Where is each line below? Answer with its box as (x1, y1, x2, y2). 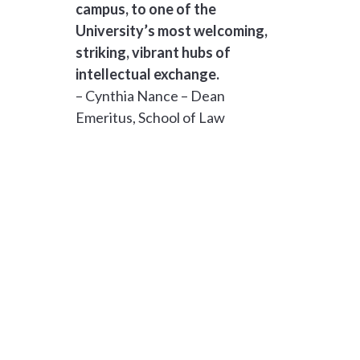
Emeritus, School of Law (76, 108, 226, 126)
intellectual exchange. (76, 65, 220, 83)
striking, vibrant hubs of (76, 43, 231, 61)
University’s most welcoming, (76, 22, 268, 39)
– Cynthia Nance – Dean (76, 87, 226, 104)
